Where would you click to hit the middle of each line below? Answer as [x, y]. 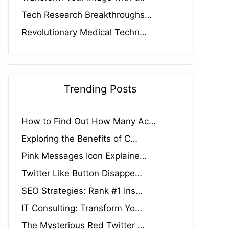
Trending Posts [100, 89]
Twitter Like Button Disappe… [82, 173]
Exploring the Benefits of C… [79, 139]
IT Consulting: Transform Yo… [82, 208]
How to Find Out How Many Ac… [89, 121]
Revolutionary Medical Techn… [84, 32]
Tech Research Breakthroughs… [87, 15]
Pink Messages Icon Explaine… [84, 156]
